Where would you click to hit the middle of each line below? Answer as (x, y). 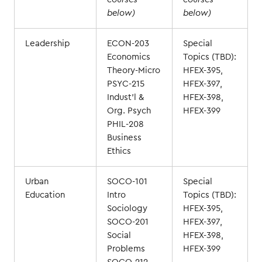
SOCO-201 (127, 222)
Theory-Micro (133, 70)
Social (119, 235)
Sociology (127, 208)
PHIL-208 (125, 124)
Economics (128, 57)
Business (124, 137)
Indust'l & (125, 97)
